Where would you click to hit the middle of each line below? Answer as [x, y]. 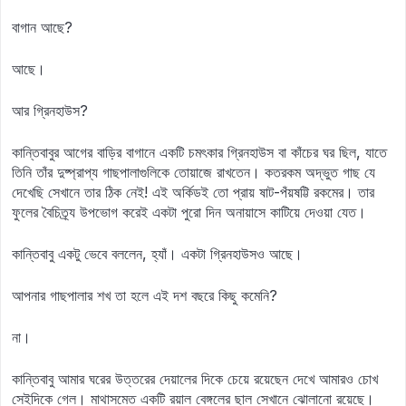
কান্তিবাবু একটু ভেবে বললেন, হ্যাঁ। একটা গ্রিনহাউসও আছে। [157, 254]
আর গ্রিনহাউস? [50, 111]
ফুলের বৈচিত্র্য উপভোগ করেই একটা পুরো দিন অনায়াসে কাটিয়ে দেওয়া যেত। [189, 212]
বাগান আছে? [42, 27]
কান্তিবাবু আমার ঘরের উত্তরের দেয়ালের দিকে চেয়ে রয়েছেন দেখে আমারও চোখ [195, 379]
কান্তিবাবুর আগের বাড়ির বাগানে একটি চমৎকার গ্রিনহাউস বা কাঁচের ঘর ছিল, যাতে [199, 152]
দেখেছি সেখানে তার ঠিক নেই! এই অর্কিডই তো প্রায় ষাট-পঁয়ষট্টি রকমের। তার [193, 192]
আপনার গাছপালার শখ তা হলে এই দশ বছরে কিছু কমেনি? [145, 295]
